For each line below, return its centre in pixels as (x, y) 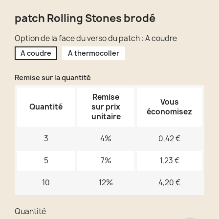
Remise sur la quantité (53, 78)
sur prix (106, 107)
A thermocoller (94, 53)
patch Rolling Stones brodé (85, 19)
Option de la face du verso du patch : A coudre (96, 39)
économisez (169, 112)
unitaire (106, 117)
